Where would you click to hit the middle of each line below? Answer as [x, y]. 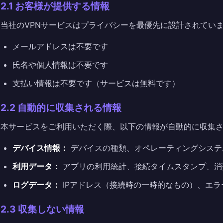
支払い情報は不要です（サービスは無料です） [96, 83]
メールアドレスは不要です [60, 46]
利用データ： [36, 166]
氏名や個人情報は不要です [60, 65]
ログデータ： [36, 185]
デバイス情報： [40, 148]
